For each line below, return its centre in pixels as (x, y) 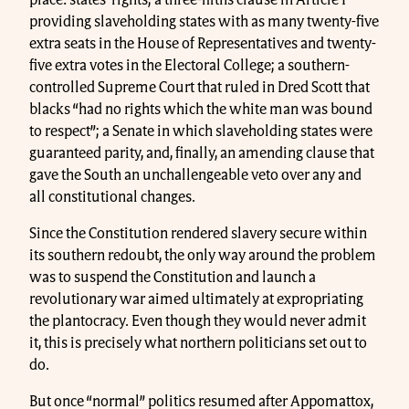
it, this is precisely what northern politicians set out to (198, 344)
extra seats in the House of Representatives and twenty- (203, 44)
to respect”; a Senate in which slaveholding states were (201, 132)
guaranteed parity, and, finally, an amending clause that (202, 154)
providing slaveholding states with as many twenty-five (204, 22)
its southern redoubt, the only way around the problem (203, 256)
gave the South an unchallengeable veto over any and (195, 176)
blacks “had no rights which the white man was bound (201, 110)
